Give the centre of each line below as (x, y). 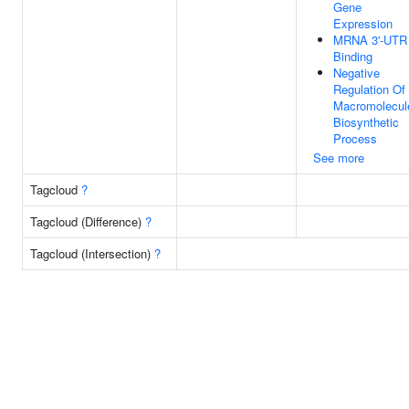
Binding (353, 56)
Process (355, 138)
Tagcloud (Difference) (88, 221)
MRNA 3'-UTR (370, 40)
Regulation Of (369, 89)
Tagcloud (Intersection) (92, 253)
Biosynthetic (366, 122)
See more (339, 157)
